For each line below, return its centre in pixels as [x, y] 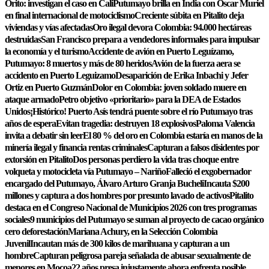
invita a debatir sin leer [44, 135]
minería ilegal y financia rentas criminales [76, 147]
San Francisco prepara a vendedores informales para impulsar [150, 39]
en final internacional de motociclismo [70, 15]
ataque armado [32, 99]
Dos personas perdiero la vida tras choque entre [156, 159]
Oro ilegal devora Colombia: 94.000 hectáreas [172, 27]
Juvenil [17, 243]
